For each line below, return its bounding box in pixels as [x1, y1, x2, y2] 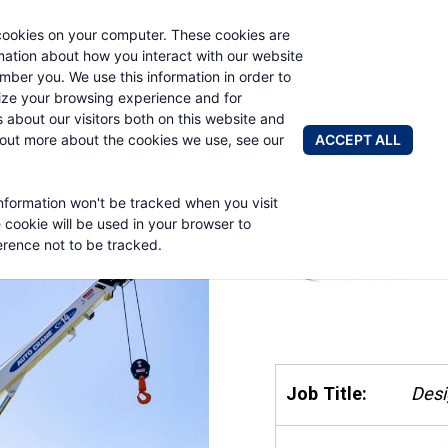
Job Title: [286, 382, 368, 404]
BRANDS [94, 90, 166, 112]
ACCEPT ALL [315, 130, 401, 148]
